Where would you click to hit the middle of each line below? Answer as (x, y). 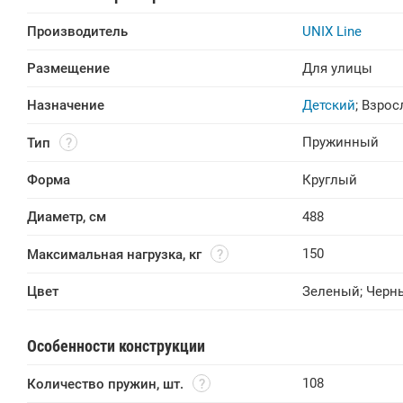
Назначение (66, 105)
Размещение (68, 68)
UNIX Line (332, 31)
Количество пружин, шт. (105, 384)
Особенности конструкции (116, 346)
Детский (329, 105)
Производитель (77, 31)
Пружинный (340, 142)
